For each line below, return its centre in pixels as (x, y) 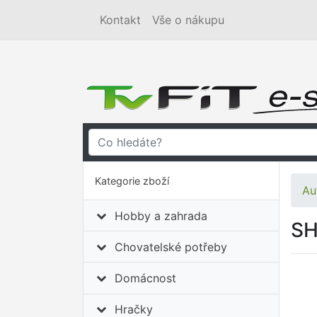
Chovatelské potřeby (171, 247)
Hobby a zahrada (161, 215)
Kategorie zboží (132, 181)
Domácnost (146, 278)
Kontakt (120, 20)
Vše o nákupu (188, 20)
